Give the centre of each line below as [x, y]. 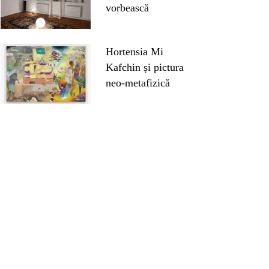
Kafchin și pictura [145, 67]
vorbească [127, 8]
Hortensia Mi [134, 51]
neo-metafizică [138, 83]
